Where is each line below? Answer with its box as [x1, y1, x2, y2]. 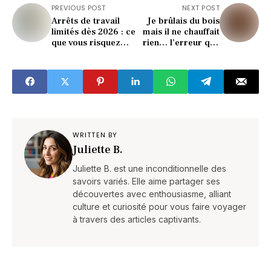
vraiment [51, 47, 88, 59]
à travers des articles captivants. [73, 214, 201, 224]
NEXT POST [182, 2, 220, 13]
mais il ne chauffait [143, 25, 220, 38]
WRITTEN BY [73, 129, 117, 140]
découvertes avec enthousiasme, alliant [73, 188, 231, 199]
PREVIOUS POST [51, 2, 106, 13]
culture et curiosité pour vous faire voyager [73, 201, 246, 212]
